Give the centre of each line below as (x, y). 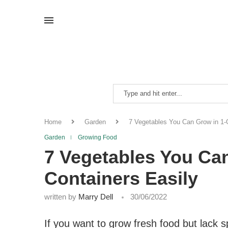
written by (61, 196)
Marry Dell (96, 196)
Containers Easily (121, 178)
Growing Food (97, 137)
